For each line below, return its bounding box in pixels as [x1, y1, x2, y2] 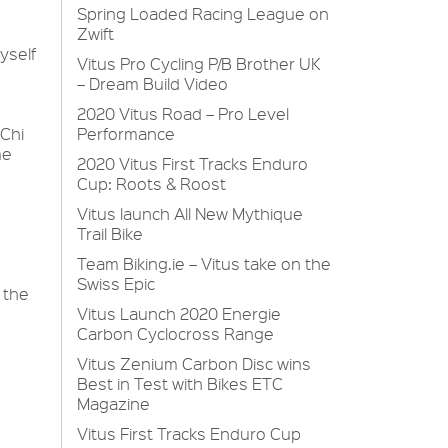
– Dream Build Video [77, 73, 228, 94]
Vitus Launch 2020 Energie [77, 303, 281, 324]
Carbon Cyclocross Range [77, 323, 274, 344]
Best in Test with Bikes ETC [77, 373, 283, 394]
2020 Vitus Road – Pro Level [77, 103, 289, 124]
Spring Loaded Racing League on [77, 3, 329, 24]
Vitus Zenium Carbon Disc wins [77, 353, 311, 374]
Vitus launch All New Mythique [77, 203, 303, 224]
